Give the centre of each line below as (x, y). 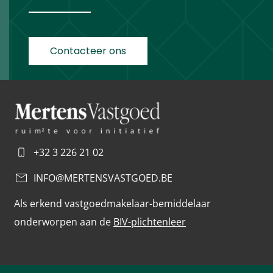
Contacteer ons (88, 51)
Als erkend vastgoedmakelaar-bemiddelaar (112, 204)
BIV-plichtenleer (150, 222)
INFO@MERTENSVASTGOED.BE (103, 178)
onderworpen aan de (64, 222)
